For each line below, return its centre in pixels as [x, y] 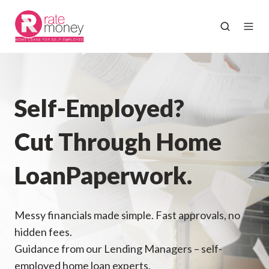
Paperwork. [129, 175]
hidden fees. [43, 231]
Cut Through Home [118, 141]
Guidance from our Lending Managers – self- [118, 248]
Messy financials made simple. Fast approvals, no [127, 215]
